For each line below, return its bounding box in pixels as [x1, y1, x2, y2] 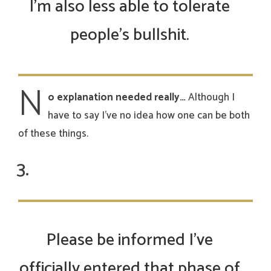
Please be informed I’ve [46, 226, 213, 255]
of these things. [18, 125, 88, 143]
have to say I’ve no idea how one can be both [48, 107, 250, 125]
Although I [186, 89, 235, 106]
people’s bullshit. [70, 21, 189, 50]
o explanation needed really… [48, 89, 186, 106]
